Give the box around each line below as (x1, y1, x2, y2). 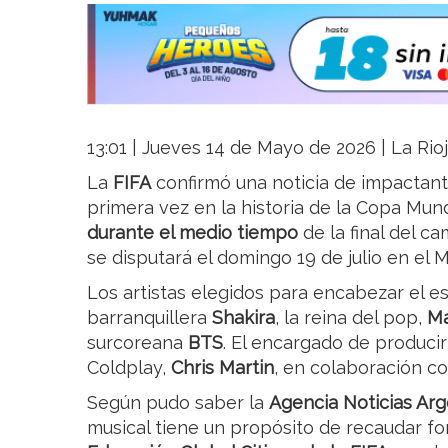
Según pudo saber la (87, 392, 269, 414)
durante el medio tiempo (87, 222, 303, 244)
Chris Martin (171, 357, 274, 379)
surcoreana (87, 332, 188, 354)
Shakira (212, 307, 275, 329)
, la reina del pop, (275, 307, 427, 329)
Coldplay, (87, 357, 171, 379)
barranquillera (87, 307, 212, 329)
